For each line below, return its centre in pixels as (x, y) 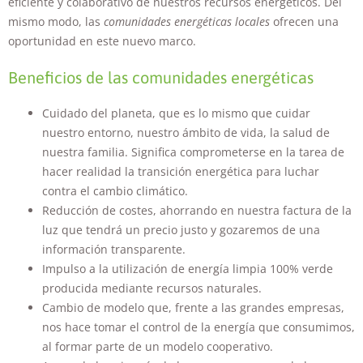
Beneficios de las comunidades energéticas (161, 78)
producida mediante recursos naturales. (152, 288)
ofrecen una (304, 22)
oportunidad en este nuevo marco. (102, 41)
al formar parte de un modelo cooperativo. (158, 347)
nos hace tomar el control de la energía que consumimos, (199, 327)
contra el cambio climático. (115, 191)
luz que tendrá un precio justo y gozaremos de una (181, 230)
